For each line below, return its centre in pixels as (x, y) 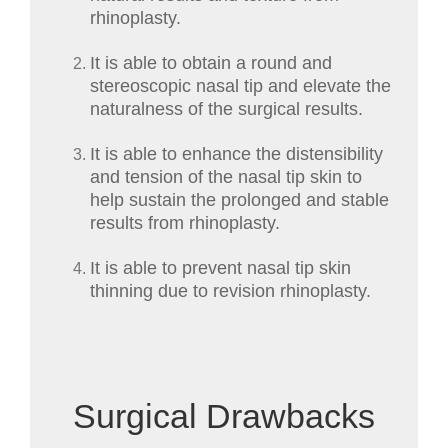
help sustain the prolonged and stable (239, 200)
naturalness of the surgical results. (226, 109)
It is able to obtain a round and (211, 63)
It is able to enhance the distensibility (236, 154)
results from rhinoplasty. (185, 223)
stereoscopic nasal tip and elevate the (240, 86)
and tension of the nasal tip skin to (226, 177)
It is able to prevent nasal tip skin (220, 268)
